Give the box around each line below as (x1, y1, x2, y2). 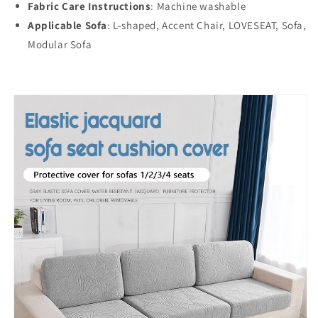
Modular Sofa (28, 38, 92, 52)
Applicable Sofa (28, 18, 107, 33)
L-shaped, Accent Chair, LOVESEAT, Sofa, (113, 18, 307, 33)
